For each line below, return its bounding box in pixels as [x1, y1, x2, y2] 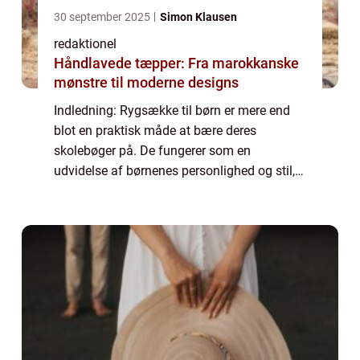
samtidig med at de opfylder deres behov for [54, 183, 304, 199]
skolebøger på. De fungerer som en [54, 143, 251, 159]
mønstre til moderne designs [54, 74, 239, 92]
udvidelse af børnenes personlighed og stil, [54, 163, 295, 179]
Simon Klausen [160, 10, 237, 24]
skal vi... [54, 223, 100, 239]
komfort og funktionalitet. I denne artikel [54, 203, 280, 219]
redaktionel [54, 36, 117, 52]
